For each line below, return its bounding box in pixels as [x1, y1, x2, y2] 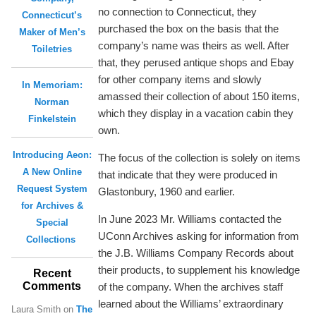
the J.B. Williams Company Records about [98, 246, 294, 259]
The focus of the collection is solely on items [98, 151, 301, 164]
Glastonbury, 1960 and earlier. [98, 185, 236, 197]
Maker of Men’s [18, 26, 85, 37]
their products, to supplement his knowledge [98, 263, 300, 276]
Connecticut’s [22, 9, 83, 20]
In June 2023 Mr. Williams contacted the [98, 212, 282, 225]
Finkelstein [28, 113, 76, 124]
